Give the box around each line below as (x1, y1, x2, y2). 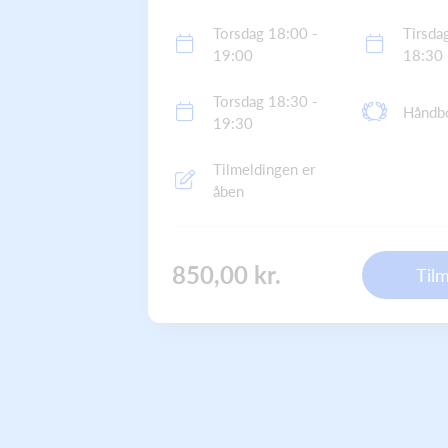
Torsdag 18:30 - (213, 92, 318, 110)
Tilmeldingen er (213, 160, 315, 178)
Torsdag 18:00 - (213, 24, 318, 42)
